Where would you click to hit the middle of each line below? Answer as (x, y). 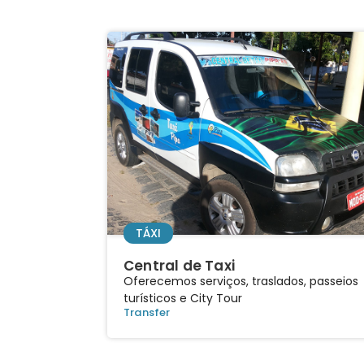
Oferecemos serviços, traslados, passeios (241, 281)
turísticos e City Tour (183, 298)
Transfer (147, 312)
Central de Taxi (179, 265)
